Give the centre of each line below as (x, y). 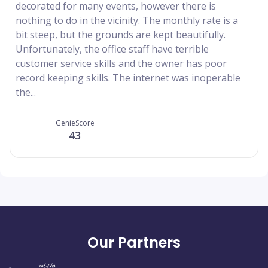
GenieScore (75, 123)
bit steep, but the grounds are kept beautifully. (121, 34)
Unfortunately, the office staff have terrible (112, 49)
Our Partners (134, 242)
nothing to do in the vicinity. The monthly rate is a (127, 20)
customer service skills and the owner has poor (121, 63)
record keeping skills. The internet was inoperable (128, 77)
